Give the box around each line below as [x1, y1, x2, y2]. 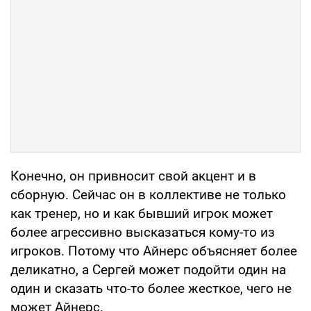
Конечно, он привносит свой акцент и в [10, 168, 256, 185]
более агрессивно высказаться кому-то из [10, 224, 275, 241]
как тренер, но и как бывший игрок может [10, 205, 273, 222]
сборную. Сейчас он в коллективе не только [10, 187, 286, 203]
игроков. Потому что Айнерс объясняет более [10, 243, 297, 260]
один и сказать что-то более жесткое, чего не [10, 280, 292, 297]
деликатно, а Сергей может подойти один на [10, 262, 286, 278]
